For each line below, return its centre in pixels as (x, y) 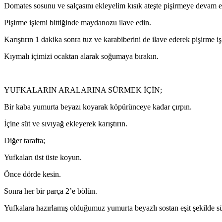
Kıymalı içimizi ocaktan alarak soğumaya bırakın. (81, 56)
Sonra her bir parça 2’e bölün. (51, 191)
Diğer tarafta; (25, 140)
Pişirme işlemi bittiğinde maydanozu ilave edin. (78, 22)
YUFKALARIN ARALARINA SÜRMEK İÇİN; (83, 90)
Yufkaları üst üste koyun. (43, 157)
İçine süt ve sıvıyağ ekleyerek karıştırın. (69, 123)
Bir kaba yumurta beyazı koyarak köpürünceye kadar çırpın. (98, 107)
